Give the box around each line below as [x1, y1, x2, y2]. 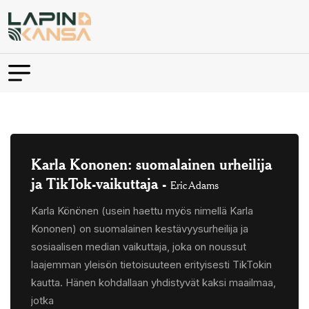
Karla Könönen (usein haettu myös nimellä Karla [31, 203, 253, 217]
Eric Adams [170, 178, 219, 192]
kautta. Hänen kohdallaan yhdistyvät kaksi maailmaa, [31, 275, 276, 289]
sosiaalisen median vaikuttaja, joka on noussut [31, 239, 246, 253]
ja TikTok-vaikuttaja [31, 173, 158, 192]
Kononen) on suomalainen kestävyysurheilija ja [31, 221, 248, 235]
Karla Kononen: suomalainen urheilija [31, 154, 272, 173]
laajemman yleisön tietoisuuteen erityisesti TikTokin [31, 257, 272, 271]
